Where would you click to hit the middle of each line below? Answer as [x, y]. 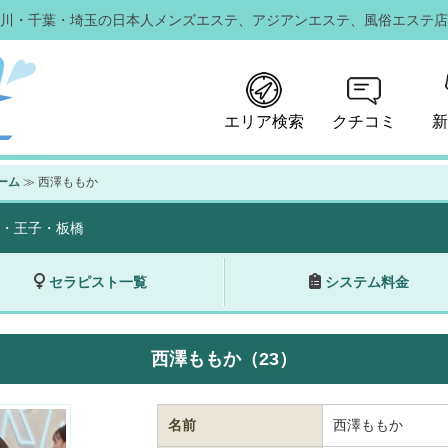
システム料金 [364, 282]
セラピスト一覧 [95, 282]
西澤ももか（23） [223, 359]
